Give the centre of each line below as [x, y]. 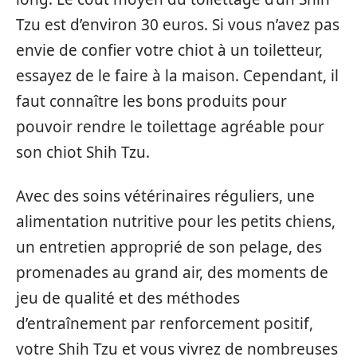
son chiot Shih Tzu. [83, 153]
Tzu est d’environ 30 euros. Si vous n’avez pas [178, 25]
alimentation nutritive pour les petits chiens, [176, 221]
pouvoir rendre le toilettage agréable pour [170, 127]
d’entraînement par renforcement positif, [165, 323]
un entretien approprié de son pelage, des [169, 247]
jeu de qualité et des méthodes [128, 298]
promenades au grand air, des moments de [172, 272]
